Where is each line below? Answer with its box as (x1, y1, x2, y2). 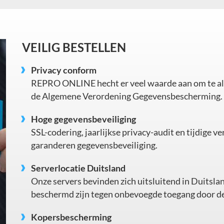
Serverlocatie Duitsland (31, 162, 126, 174)
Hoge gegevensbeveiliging (31, 113, 136, 125)
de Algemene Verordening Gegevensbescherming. (31, 90, 223, 102)
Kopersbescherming (31, 211, 112, 223)
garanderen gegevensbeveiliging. (31, 139, 158, 151)
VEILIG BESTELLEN (22, 40, 126, 55)
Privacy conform (31, 64, 97, 76)
